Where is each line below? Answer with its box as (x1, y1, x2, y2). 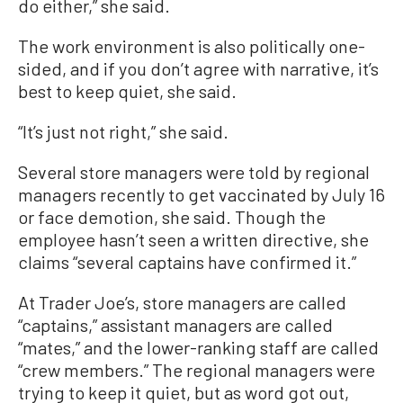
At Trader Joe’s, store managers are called (18, 291, 346, 313)
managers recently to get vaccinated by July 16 (18, 184, 385, 205)
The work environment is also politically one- (18, 35, 365, 57)
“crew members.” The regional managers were (18, 359, 375, 381)
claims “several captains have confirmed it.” (18, 251, 356, 273)
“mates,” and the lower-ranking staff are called (18, 336, 379, 358)
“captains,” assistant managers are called (18, 314, 333, 336)
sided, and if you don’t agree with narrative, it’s (18, 58, 379, 79)
